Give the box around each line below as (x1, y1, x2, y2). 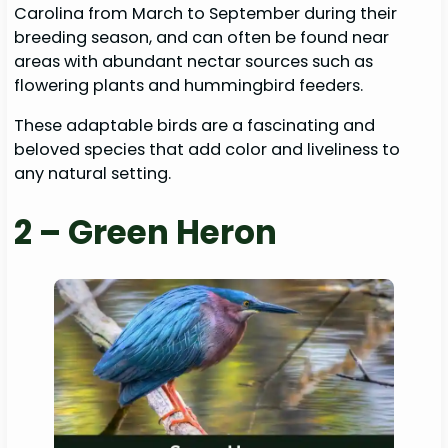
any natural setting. (14, 161, 172, 185)
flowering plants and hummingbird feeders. (14, 73, 368, 97)
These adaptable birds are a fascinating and (14, 113, 376, 137)
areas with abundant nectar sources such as (14, 49, 374, 73)
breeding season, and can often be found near (14, 25, 390, 49)
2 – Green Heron (14, 210, 278, 256)
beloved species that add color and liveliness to (14, 137, 401, 161)
